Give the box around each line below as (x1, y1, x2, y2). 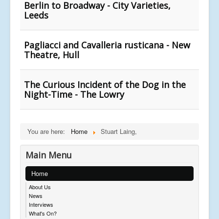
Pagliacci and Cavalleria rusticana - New (24, 39, 190, 51)
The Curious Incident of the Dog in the (24, 78, 186, 90)
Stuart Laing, (101, 126, 137, 136)
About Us (29, 182, 51, 191)
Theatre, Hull (24, 48, 79, 61)
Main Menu (25, 149, 72, 161)
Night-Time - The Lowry (24, 88, 124, 100)
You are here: (27, 126, 69, 136)
